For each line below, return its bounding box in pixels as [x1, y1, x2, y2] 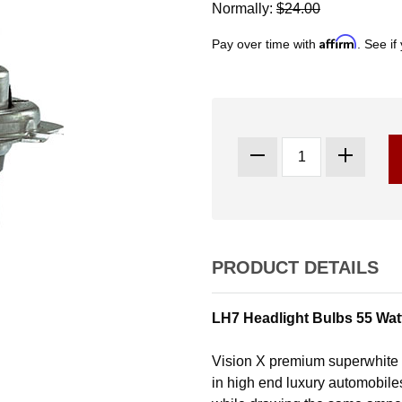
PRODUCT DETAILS [212, 258, 379, 278]
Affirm [319, 34, 357, 49]
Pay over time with [212, 37, 319, 51]
